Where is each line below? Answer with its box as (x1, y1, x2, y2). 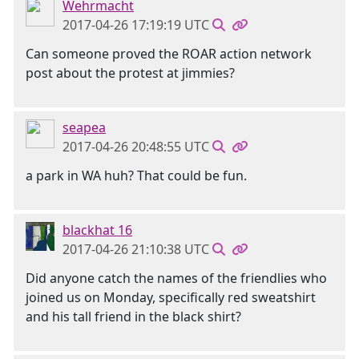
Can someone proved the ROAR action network (26, 45, 312, 63)
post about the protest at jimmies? (26, 64, 235, 82)
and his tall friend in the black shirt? (26, 308, 241, 325)
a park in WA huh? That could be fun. (26, 167, 247, 184)
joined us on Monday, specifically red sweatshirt (26, 288, 316, 306)
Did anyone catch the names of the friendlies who (26, 269, 327, 287)
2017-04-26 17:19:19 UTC (63, 16, 209, 34)
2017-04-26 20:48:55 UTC (63, 138, 209, 155)
